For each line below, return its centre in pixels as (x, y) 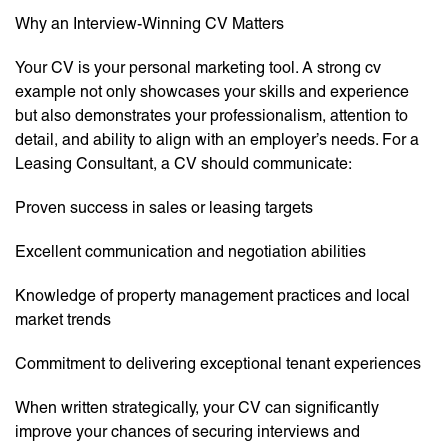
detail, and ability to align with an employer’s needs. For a (217, 140)
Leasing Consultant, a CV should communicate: (183, 164)
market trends (63, 320)
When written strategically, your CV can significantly (197, 408)
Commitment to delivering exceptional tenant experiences (218, 364)
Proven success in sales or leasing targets (164, 208)
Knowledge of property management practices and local (212, 296)
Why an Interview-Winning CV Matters (149, 24)
